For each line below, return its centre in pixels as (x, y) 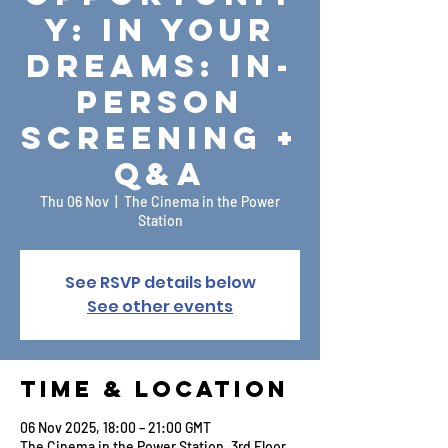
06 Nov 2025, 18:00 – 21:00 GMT (115, 427)
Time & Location (154, 389)
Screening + (160, 138)
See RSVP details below (160, 282)
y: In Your (160, 30)
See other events (160, 306)
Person (160, 102)
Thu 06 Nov (74, 201)
